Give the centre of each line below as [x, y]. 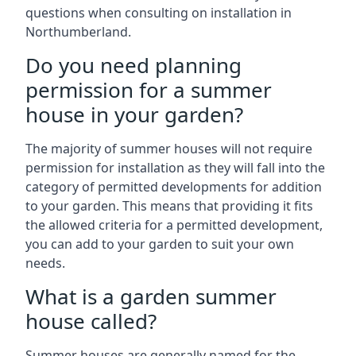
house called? [91, 321]
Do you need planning [133, 65]
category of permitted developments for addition [174, 187]
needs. [45, 263]
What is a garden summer [151, 296]
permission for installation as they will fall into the [175, 168]
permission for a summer [149, 90]
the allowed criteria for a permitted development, [174, 225]
